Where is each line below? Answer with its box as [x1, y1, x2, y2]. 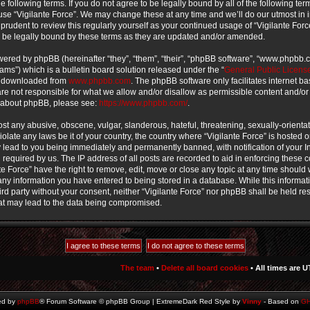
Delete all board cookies [161, 264, 248, 272]
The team [120, 264, 154, 272]
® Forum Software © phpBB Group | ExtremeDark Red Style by [39, 298, 242, 305]
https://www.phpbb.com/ [99, 98, 188, 108]
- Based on [262, 298, 301, 305]
